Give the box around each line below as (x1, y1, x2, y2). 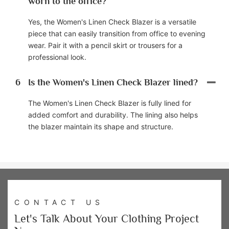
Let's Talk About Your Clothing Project (14, 212, 199, 225)
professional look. (28, 52, 86, 61)
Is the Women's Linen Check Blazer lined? (28, 77, 198, 87)
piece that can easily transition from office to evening (28, 29, 205, 38)
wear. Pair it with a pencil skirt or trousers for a (28, 40, 182, 50)
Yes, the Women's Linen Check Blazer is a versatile (28, 17, 196, 26)
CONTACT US (14, 197, 104, 207)
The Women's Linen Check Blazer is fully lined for (28, 98, 191, 107)
